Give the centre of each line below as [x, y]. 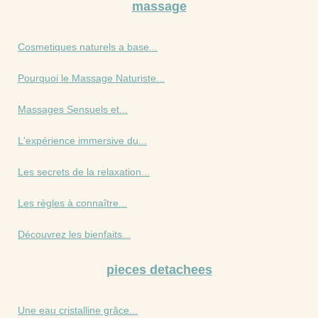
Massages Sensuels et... [73, 109]
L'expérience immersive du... [82, 140]
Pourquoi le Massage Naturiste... [91, 78]
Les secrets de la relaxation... [84, 171]
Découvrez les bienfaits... [74, 234]
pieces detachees [159, 269]
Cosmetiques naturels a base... [88, 46]
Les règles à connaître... [72, 203]
